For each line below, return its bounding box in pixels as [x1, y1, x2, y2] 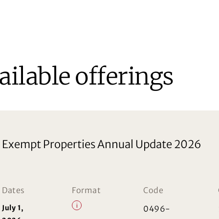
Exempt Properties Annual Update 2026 [2, 137, 201, 151]
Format [72, 185, 101, 195]
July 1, [2, 203, 24, 212]
